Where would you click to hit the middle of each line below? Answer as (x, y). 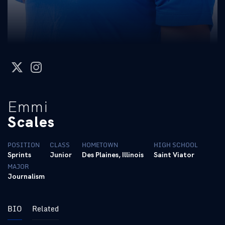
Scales (31, 122)
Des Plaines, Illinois (113, 155)
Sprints (19, 155)
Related (45, 209)
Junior (61, 155)
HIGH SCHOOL (176, 145)
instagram (48, 66)
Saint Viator (174, 155)
